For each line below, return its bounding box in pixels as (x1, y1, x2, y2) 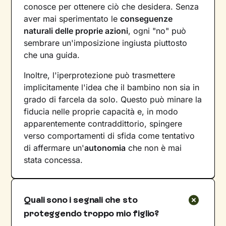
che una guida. (24, 49, 80, 60)
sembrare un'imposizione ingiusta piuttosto (24, 37, 188, 48)
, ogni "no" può (128, 25, 187, 36)
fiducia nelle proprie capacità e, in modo (24, 106, 179, 117)
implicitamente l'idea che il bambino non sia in (24, 82, 200, 92)
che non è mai (126, 142, 182, 153)
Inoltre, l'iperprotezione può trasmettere (24, 70, 176, 80)
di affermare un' (24, 142, 85, 153)
